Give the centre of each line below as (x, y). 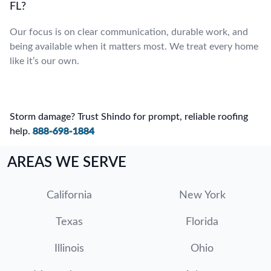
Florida (202, 222)
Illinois (69, 248)
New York (202, 195)
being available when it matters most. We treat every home (134, 46)
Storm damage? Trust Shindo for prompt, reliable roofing (129, 116)
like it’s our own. (44, 61)
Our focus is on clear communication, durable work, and (129, 32)
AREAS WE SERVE (67, 162)
